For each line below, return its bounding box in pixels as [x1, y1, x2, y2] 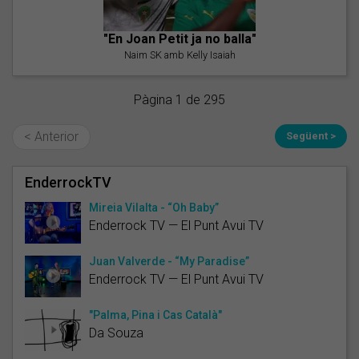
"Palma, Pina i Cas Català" [89, 308, 222, 321]
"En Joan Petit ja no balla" [103, 30, 256, 46]
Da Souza [89, 325, 143, 341]
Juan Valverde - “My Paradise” [89, 254, 249, 268]
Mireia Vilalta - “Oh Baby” [89, 200, 219, 214]
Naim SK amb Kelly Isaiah [123, 48, 236, 61]
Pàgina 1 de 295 [134, 91, 225, 107]
